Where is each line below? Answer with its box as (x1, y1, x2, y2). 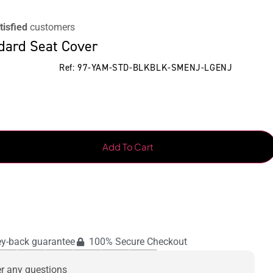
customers (27, 21, 75, 34)
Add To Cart (102, 141, 154, 153)
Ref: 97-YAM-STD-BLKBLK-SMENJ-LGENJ (59, 62, 233, 74)
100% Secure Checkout (88, 236, 187, 248)
